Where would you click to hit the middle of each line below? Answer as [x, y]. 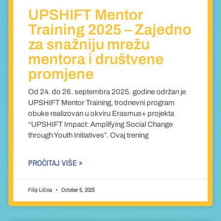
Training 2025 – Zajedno [110, 30]
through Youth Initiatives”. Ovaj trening [88, 135]
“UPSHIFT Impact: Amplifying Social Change [100, 125]
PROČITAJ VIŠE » [55, 163]
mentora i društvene [96, 59]
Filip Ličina [40, 190]
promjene [61, 74]
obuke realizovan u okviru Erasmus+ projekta [101, 114]
